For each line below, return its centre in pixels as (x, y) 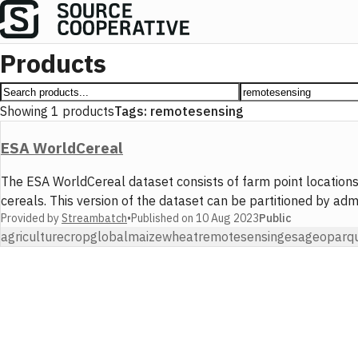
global (109, 236)
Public (275, 219)
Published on (163, 218)
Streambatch (94, 218)
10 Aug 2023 (227, 218)
